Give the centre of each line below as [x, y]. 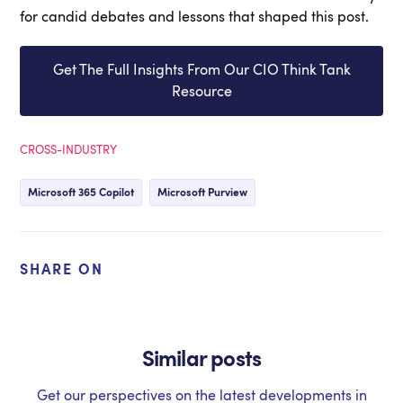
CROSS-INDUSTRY [69, 150]
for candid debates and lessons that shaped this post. [195, 17]
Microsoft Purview [203, 193]
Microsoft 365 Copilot [81, 193]
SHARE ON [62, 270]
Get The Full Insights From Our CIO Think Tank [201, 70]
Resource [201, 92]
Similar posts [201, 359]
